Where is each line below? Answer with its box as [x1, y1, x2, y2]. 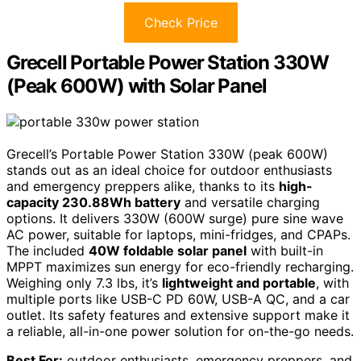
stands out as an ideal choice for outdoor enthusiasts [6, 161, 332, 178]
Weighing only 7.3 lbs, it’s [6, 274, 162, 291]
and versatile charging [180, 193, 320, 210]
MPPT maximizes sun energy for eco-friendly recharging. [6, 258, 354, 275]
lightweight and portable [162, 274, 316, 291]
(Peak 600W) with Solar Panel [6, 73, 267, 98]
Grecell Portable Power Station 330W [6, 50, 329, 74]
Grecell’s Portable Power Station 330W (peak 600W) [6, 145, 328, 162]
